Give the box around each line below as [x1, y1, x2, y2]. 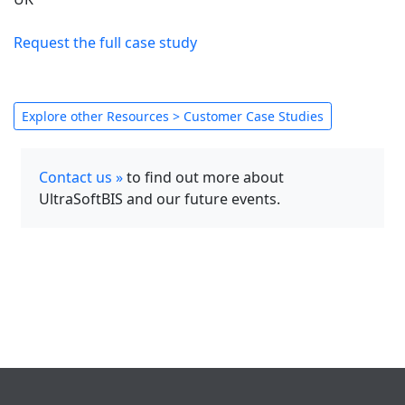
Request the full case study [14, 32, 197, 52]
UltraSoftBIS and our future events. [39, 188, 280, 209]
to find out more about [123, 166, 284, 187]
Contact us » [39, 166, 123, 187]
